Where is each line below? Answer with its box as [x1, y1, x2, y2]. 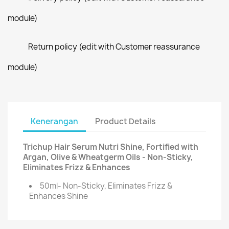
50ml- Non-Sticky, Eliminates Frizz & [40, 180, 172, 191]
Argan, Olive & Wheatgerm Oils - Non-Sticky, [23, 152, 193, 163]
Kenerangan [31, 116, 78, 127]
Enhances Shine [29, 191, 88, 201]
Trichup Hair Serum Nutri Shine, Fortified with [23, 142, 198, 152]
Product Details [95, 116, 156, 127]
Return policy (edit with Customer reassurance [28, 41, 200, 52]
